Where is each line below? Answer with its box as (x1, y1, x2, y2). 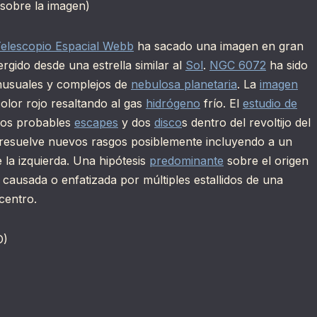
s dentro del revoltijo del (182, 115, 311, 130)
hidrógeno (146, 96, 200, 111)
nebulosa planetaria (131, 77, 237, 92)
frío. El (200, 96, 243, 111)
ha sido (266, 58, 308, 73)
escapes (74, 115, 118, 130)
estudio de (243, 96, 297, 111)
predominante (149, 154, 224, 168)
